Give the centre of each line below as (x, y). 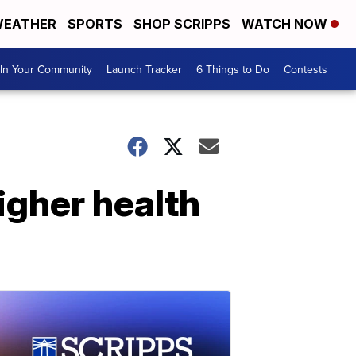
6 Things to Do (233, 69)
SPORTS (95, 24)
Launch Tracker (144, 69)
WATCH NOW (286, 24)
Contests (306, 69)
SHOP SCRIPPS (182, 24)
